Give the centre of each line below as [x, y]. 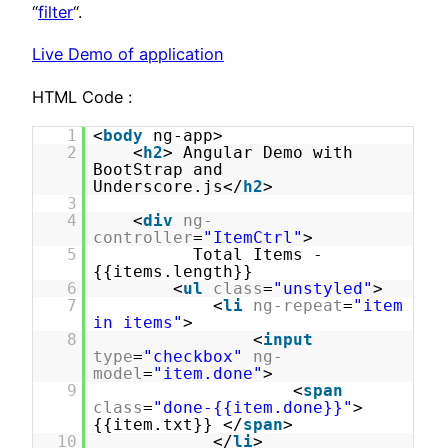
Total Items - [263, 254]
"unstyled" [323, 288]
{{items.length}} [173, 271]
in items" [138, 322]
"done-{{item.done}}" [253, 407]
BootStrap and [158, 169]
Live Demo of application [128, 54]
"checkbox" [193, 356]
